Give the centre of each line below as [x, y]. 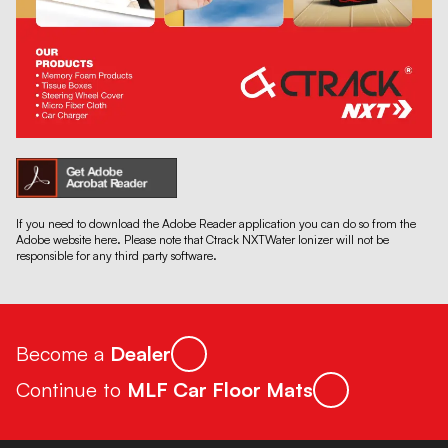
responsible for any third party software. [116, 255]
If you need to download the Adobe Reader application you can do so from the [216, 223]
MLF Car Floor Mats [220, 389]
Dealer [140, 353]
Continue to [71, 389]
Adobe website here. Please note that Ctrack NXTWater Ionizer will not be [202, 239]
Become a [63, 353]
